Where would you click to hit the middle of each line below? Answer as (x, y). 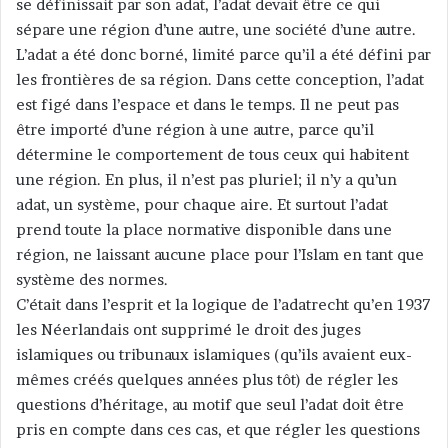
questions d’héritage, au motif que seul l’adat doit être (210, 405)
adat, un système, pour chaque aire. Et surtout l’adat (202, 205)
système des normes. (92, 280)
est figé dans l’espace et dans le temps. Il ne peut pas (207, 105)
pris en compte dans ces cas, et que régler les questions (218, 430)
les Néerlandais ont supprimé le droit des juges (188, 330)
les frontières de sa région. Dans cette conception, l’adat (220, 80)
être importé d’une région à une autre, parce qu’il (195, 130)
